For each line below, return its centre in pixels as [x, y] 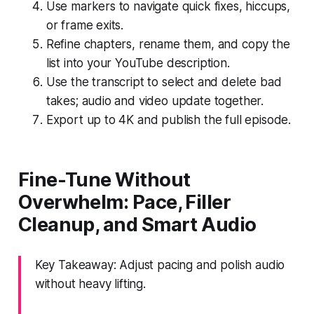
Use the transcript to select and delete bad [164, 82]
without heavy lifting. [90, 284]
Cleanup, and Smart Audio [137, 224]
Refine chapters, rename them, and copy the [168, 44]
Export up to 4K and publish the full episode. [169, 120]
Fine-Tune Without [104, 179]
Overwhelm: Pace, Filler [124, 202]
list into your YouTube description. [138, 63]
